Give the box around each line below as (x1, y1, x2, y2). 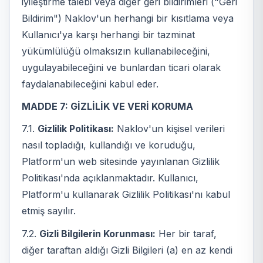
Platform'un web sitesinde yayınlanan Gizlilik (22, 156, 220, 168)
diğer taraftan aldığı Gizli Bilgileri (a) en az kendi (22, 244, 232, 256)
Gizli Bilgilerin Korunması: (39, 227, 156, 240)
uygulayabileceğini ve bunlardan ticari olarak (22, 61, 221, 73)
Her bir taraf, (156, 227, 217, 240)
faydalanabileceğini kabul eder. (22, 77, 159, 90)
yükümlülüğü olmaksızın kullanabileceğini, (22, 45, 210, 57)
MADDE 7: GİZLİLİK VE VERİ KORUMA (22, 100, 193, 112)
